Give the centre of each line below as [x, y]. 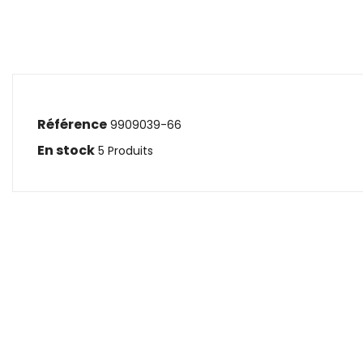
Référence [72, 124]
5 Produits [126, 150]
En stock [66, 150]
